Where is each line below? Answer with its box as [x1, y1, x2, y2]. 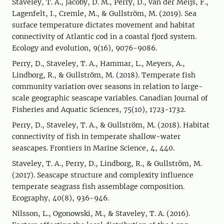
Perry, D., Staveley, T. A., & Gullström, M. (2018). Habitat [12, 120, 209, 129]
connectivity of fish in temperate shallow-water [12, 132, 180, 141]
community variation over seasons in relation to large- [12, 82, 203, 91]
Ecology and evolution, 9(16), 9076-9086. [12, 43, 157, 52]
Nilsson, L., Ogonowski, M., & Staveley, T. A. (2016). [12, 209, 190, 218]
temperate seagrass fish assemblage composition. [12, 182, 184, 191]
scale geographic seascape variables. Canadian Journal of [12, 93, 208, 102]
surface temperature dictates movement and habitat [12, 20, 195, 29]
